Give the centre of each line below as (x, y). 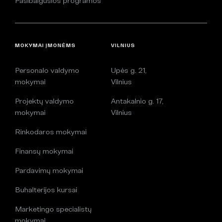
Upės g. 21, (129, 70)
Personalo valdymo (47, 70)
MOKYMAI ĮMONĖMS (45, 45)
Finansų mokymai (44, 151)
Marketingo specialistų (53, 209)
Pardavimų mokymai (49, 170)
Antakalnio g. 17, (137, 101)
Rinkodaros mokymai (51, 131)
